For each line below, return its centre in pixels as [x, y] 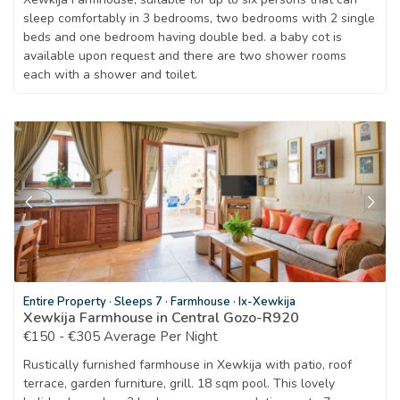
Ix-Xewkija [267, 301]
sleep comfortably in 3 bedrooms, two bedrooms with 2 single [199, 18]
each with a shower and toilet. [110, 74]
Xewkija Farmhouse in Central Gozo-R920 [161, 317]
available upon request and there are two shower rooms [185, 55]
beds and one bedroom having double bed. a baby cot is [183, 37]
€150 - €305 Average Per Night [121, 336]
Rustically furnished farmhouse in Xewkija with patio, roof [187, 364]
